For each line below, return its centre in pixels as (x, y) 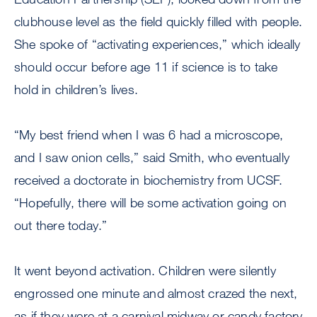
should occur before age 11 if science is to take (146, 67)
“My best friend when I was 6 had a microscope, (149, 135)
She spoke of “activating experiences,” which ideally (157, 44)
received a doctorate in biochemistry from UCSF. (149, 180)
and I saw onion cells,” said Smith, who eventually (152, 157)
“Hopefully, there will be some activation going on (151, 203)
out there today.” (61, 225)
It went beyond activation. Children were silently (145, 271)
